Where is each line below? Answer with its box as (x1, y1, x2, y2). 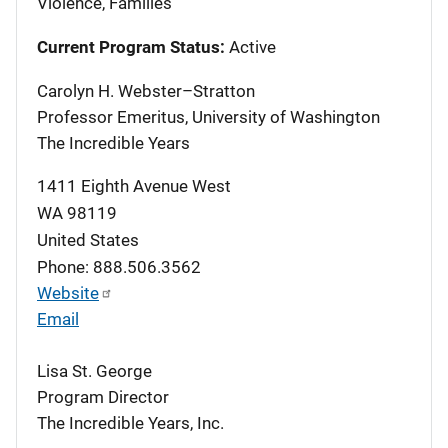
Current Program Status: (37, 36, 225, 57)
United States (37, 229, 139, 250)
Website (37, 282, 99, 303)
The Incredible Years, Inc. (37, 412, 224, 433)
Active (225, 36, 276, 57)
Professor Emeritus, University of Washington (37, 106, 380, 127)
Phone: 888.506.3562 (37, 256, 201, 277)
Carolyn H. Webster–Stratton (37, 80, 255, 101)
